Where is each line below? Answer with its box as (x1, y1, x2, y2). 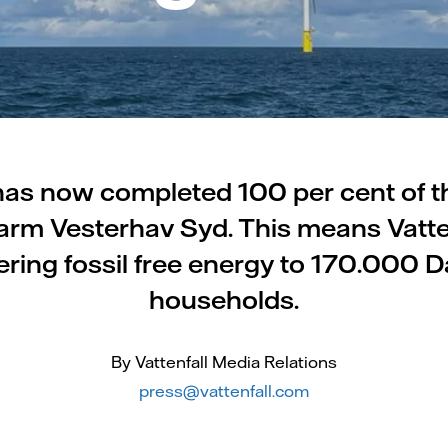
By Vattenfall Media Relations (111, 352, 337, 372)
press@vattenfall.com (139, 381, 309, 401)
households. (149, 284, 299, 315)
